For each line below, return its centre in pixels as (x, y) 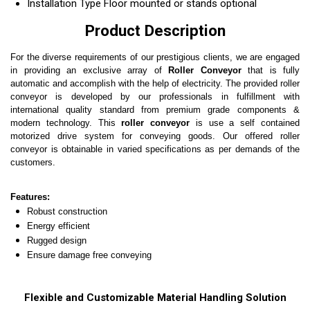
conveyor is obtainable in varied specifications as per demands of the (155, 149)
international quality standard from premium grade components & (155, 109)
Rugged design (57, 240)
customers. (33, 162)
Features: (30, 197)
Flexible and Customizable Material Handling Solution (155, 297)
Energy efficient (58, 226)
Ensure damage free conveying (89, 255)
